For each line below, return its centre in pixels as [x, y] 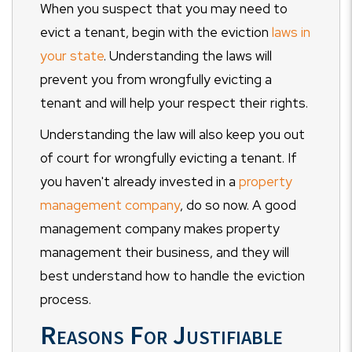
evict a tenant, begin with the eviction [156, 32]
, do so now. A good [238, 205]
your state [72, 56]
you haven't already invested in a [139, 181]
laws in [291, 32]
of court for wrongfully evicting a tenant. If [169, 158]
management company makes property [160, 229]
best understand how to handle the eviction [172, 276]
